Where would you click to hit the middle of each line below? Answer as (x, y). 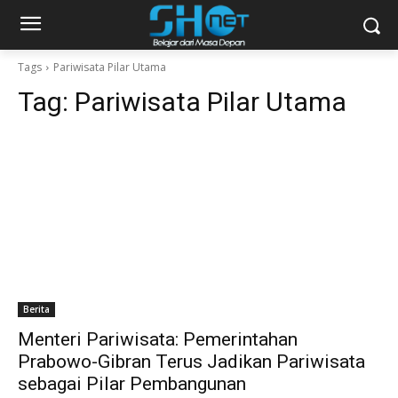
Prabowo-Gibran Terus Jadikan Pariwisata (191, 362)
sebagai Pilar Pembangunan (132, 384)
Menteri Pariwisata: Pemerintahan (158, 339)
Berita (36, 309)
